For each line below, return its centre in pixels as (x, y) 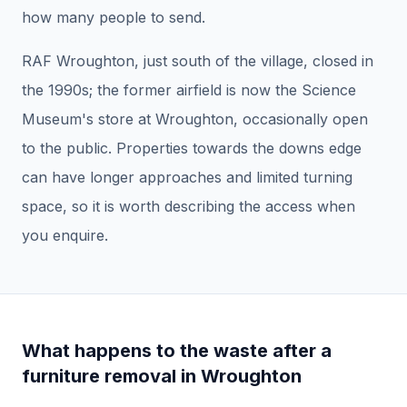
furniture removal (99, 377)
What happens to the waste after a (177, 351)
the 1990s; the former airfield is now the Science (189, 90)
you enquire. (65, 236)
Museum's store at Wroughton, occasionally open (195, 119)
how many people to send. (114, 18)
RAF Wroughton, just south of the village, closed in (198, 61)
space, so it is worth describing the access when (189, 207)
